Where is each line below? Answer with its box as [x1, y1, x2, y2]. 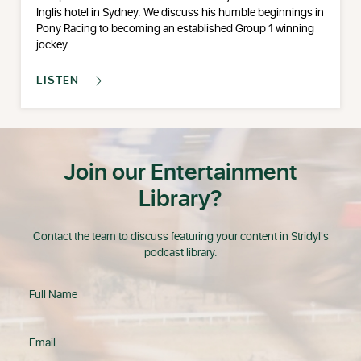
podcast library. [143, 245, 218, 262]
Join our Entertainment [64, 156, 297, 191]
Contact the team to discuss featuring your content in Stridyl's [32, 229, 329, 246]
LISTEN [36, 73, 80, 89]
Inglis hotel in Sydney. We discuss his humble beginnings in [36, 4, 325, 21]
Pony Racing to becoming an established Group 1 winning [36, 20, 315, 37]
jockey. [36, 36, 71, 53]
